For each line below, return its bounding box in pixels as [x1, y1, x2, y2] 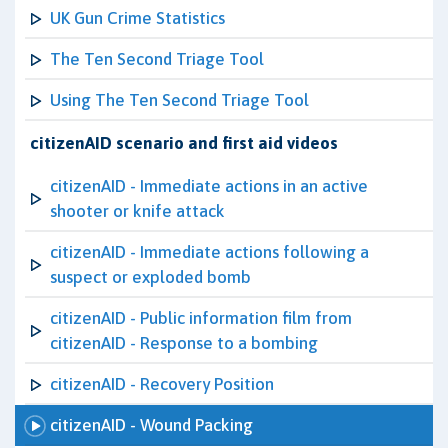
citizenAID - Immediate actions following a [50, 242, 369, 262]
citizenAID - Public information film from [50, 308, 352, 328]
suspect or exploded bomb [50, 267, 251, 287]
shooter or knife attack [50, 201, 225, 221]
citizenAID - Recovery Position [50, 374, 274, 394]
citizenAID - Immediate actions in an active [50, 176, 368, 196]
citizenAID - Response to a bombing [50, 333, 318, 353]
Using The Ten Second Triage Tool [50, 90, 309, 110]
